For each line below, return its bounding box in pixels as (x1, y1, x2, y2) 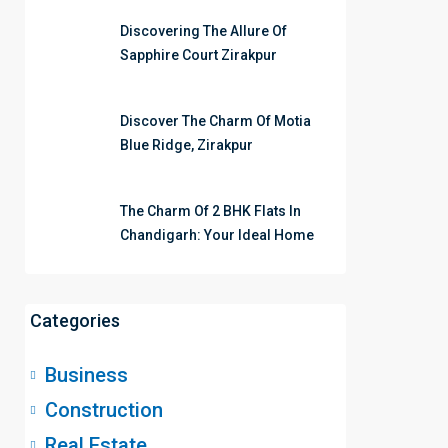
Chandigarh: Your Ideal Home (120, 227, 314, 243)
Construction (45, 398, 163, 422)
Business (45, 363, 128, 387)
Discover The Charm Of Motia (120, 113, 311, 129)
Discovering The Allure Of (120, 23, 287, 39)
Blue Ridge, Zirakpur (120, 137, 253, 153)
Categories (30, 310, 120, 331)
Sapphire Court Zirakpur (120, 47, 277, 63)
